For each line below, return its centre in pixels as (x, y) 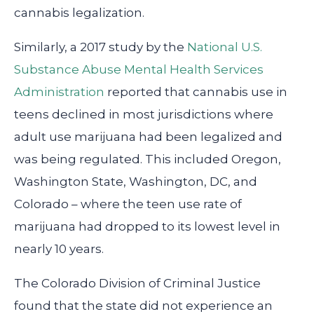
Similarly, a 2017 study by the (101, 47)
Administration (59, 92)
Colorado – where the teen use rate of (128, 204)
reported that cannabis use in (196, 92)
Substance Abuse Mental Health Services (139, 70)
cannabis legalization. (79, 13)
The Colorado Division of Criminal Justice (137, 284)
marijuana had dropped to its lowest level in (147, 227)
